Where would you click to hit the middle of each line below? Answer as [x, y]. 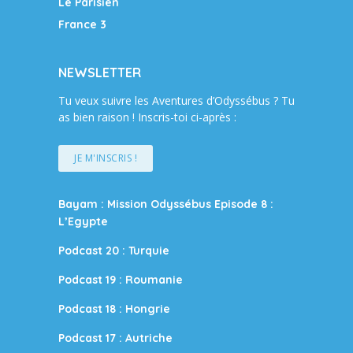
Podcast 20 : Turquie [114, 250]
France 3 [82, 24]
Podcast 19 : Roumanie [121, 279]
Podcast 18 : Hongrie [114, 308]
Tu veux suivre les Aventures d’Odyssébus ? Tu [176, 100]
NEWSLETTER [100, 72]
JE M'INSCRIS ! [106, 158]
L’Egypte [83, 221]
